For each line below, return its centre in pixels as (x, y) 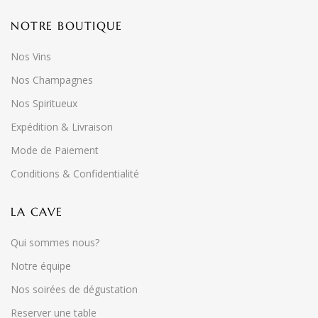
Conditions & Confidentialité (75, 174)
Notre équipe (41, 266)
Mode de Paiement (55, 150)
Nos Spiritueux (44, 103)
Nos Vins (31, 56)
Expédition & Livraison (62, 127)
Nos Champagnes (52, 80)
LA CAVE (37, 212)
